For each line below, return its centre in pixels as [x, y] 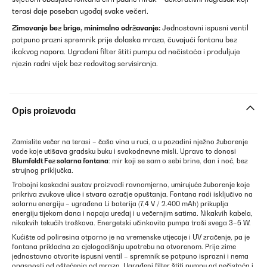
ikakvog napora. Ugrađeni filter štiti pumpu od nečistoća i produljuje [126, 52]
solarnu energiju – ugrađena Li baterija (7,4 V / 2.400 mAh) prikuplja [120, 204]
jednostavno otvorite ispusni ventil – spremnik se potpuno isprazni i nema [130, 256]
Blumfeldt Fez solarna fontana [60, 161]
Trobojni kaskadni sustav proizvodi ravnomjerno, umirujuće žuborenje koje [131, 185]
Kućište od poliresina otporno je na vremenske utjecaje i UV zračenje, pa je [131, 237]
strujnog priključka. [43, 170]
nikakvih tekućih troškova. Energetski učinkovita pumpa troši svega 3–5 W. [131, 223]
